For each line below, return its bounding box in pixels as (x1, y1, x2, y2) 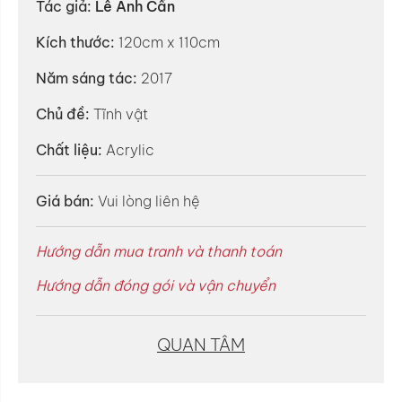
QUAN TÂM (157, 333, 245, 355)
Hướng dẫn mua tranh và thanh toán (36, 242, 282, 260)
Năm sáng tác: (36, 69, 137, 87)
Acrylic (102, 141, 154, 159)
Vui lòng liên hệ (98, 192, 200, 210)
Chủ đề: (36, 105, 90, 123)
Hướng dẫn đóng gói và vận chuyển (36, 276, 275, 294)
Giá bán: (36, 192, 94, 210)
